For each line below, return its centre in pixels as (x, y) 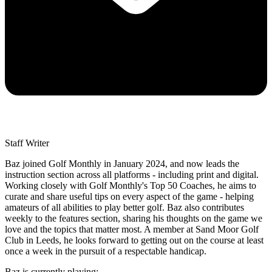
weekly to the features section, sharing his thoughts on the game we (134, 218)
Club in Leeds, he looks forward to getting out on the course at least (134, 240)
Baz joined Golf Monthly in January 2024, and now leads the (122, 163)
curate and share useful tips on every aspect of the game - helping (129, 196)
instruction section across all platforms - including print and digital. (132, 174)
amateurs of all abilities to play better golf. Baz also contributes (124, 207)
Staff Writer (27, 143)
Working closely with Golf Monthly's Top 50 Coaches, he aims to (131, 185)
